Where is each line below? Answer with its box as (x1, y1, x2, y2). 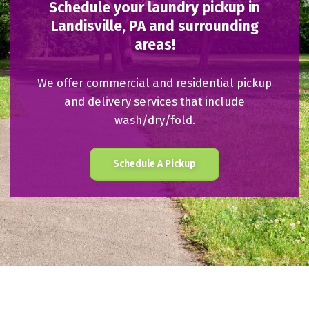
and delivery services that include (64, 94, 245, 108)
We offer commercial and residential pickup (37, 76, 272, 90)
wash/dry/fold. (114, 113, 195, 127)
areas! (134, 36, 175, 54)
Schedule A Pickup (113, 158, 196, 170)
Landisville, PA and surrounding (50, 17, 259, 35)
